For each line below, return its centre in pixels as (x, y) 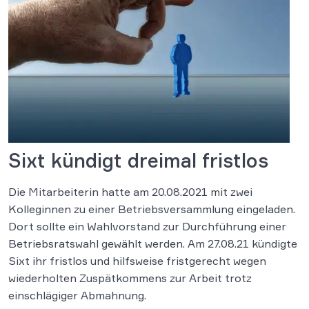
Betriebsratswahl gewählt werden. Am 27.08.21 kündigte (153, 243)
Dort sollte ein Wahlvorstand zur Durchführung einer (147, 226)
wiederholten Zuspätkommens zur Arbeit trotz (130, 278)
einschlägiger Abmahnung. (77, 295)
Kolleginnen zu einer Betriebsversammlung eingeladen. (152, 209)
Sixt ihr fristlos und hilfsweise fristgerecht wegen (137, 261)
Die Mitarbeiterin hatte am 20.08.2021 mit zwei (130, 192)
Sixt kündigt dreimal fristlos (138, 160)
